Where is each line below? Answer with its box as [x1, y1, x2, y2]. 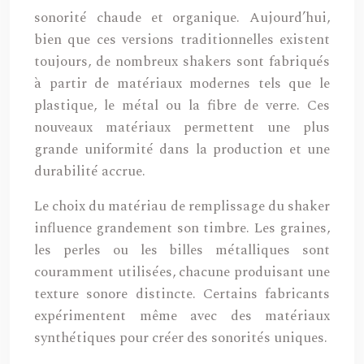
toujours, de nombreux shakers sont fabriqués [34, 51, 330, 72]
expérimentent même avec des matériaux [34, 305, 330, 327]
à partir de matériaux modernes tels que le [34, 73, 330, 94]
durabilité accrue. [34, 161, 145, 182]
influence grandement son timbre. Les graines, [34, 218, 330, 239]
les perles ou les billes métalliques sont [34, 240, 330, 261]
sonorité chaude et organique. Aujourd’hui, [34, 7, 330, 28]
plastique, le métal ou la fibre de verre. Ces [34, 95, 330, 116]
